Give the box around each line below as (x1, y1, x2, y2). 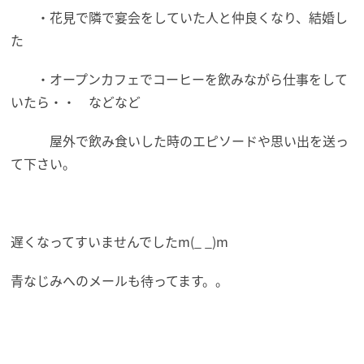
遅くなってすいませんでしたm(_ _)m (11, 231, 229, 251)
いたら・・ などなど (11, 91, 141, 111)
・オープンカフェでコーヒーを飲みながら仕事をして (11, 68, 349, 89)
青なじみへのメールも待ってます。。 (11, 270, 229, 290)
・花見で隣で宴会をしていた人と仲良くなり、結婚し (11, 6, 349, 27)
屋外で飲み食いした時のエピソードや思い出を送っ (11, 130, 349, 150)
